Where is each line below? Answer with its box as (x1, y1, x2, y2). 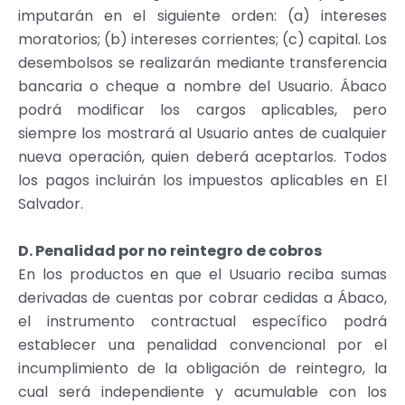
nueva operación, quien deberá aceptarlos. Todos (18, 146, 387, 167)
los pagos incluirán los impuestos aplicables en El (18, 169, 387, 191)
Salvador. (18, 193, 83, 214)
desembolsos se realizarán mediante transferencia (18, 52, 387, 73)
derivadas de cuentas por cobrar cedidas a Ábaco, (18, 287, 387, 308)
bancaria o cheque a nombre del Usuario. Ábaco (18, 75, 387, 97)
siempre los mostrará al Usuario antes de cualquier (18, 122, 387, 144)
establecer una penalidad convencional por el (18, 334, 387, 355)
